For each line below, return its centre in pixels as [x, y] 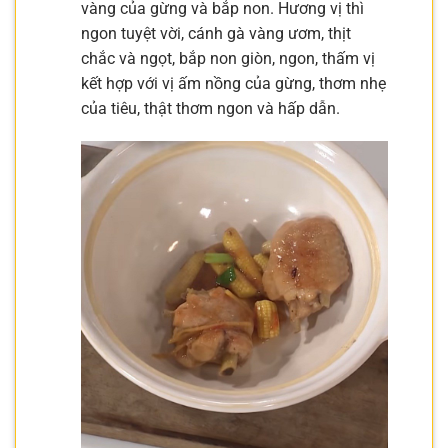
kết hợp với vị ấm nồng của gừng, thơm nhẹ [233, 83]
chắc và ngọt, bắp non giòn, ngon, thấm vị [227, 58]
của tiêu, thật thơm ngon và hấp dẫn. [210, 108]
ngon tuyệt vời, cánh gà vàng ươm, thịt [215, 33]
